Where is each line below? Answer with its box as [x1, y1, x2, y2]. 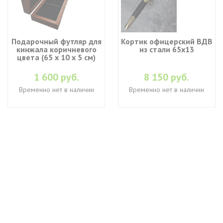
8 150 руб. [144, 71, 190, 84]
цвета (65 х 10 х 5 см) [17, 52, 96, 62]
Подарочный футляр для [11, 36, 102, 46]
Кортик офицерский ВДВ [120, 36, 213, 46]
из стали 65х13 [139, 44, 194, 54]
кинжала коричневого [16, 44, 97, 54]
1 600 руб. [33, 71, 79, 84]
